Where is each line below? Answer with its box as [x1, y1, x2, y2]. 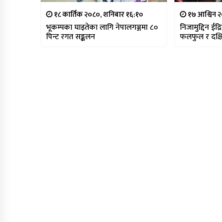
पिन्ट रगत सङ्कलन [46, 30, 96, 44]
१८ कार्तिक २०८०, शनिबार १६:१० [53, 8, 144, 21]
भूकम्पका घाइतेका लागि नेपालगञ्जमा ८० [46, 21, 159, 35]
